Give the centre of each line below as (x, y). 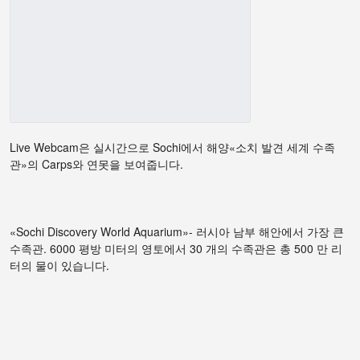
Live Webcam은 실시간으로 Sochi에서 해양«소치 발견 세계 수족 (172, 147)
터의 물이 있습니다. (59, 266)
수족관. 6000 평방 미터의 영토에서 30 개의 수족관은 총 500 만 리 (176, 249)
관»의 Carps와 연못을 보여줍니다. (96, 164)
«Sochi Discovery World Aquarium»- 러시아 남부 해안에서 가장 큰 (177, 232)
